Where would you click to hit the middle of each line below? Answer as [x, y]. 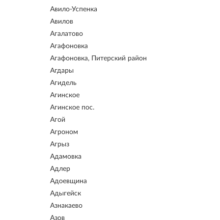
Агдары [62, 71]
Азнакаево [66, 206]
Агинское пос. [72, 108]
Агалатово [67, 34]
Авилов [62, 22]
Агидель [63, 83]
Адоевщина [69, 181]
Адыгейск [66, 193]
